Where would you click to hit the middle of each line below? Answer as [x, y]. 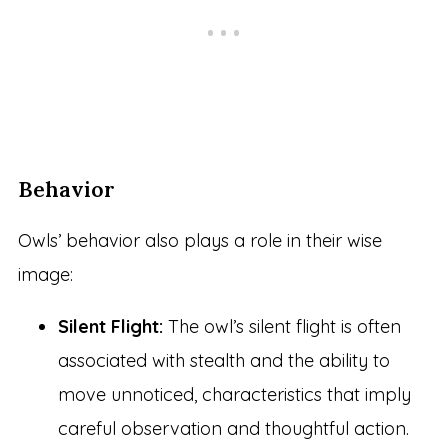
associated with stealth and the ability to [223, 361]
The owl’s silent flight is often [281, 327]
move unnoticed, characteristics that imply [234, 395]
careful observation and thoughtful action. [233, 429]
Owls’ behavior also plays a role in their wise [199, 241]
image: [45, 275]
